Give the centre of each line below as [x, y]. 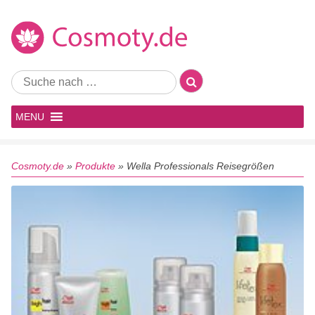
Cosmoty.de [38, 166]
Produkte [95, 166]
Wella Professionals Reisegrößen [200, 166]
